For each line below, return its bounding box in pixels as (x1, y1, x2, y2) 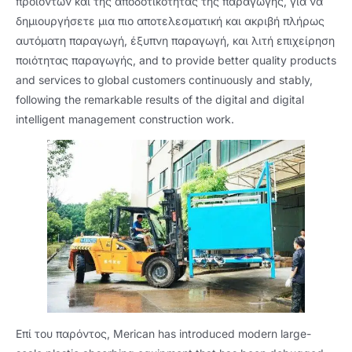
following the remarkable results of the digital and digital (16, 93, 304, 106)
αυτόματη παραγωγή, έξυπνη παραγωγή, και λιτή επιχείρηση (16, 34, 335, 47)
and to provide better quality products (139, 53, 336, 67)
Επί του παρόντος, (16, 326, 113, 340)
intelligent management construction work (16, 112, 231, 126)
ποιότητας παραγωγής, (16, 53, 139, 67)
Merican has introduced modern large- (113, 326, 311, 340)
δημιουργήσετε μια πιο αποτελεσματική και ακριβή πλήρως (16, 14, 324, 27)
